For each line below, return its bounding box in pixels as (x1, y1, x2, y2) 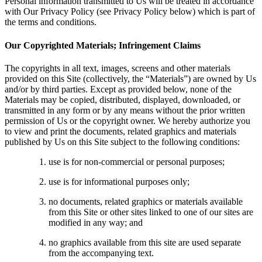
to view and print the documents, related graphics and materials (5, 126, 236, 136)
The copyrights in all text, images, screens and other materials (5, 63, 230, 73)
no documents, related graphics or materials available (49, 196, 243, 206)
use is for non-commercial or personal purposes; (49, 156, 225, 167)
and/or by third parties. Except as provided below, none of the (5, 84, 232, 94)
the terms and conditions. (5, 17, 96, 27)
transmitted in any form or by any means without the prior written (5, 105, 245, 115)
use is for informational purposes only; (49, 176, 189, 187)
